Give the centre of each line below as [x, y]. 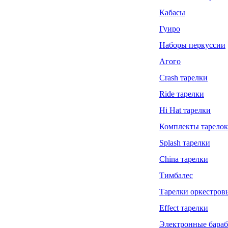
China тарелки [184, 159]
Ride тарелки [182, 94]
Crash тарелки [183, 77]
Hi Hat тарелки [185, 110]
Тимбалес [176, 175]
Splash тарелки [185, 142]
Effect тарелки [184, 208]
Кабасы [172, 12]
